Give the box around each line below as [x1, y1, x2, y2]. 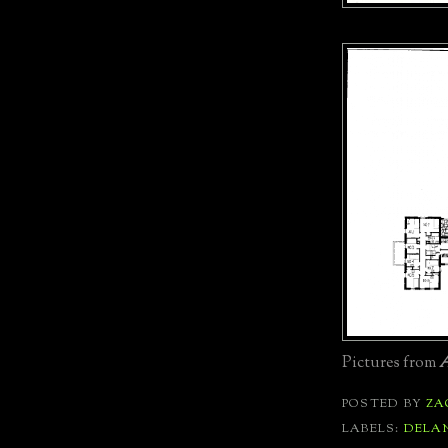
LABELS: [342, 419, 404, 438]
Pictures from [342, 352, 439, 376]
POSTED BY [342, 395, 427, 414]
